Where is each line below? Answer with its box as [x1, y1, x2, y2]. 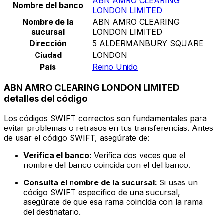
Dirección [29, 38, 67, 48]
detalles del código [4, 93, 88, 105]
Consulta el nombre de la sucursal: [23, 178, 159, 188]
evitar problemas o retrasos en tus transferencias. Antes [4, 123, 213, 133]
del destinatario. [23, 207, 81, 217]
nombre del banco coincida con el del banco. [23, 160, 190, 170]
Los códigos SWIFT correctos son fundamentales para [4, 113, 207, 124]
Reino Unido [92, 61, 138, 72]
